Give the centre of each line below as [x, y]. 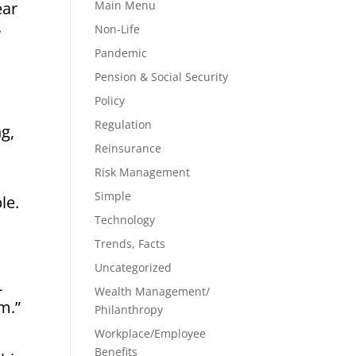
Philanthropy [129, 310]
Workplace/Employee [151, 333]
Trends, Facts [130, 244]
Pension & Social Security [162, 77]
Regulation [124, 124]
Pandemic [121, 53]
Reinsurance [128, 148]
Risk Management [143, 172]
